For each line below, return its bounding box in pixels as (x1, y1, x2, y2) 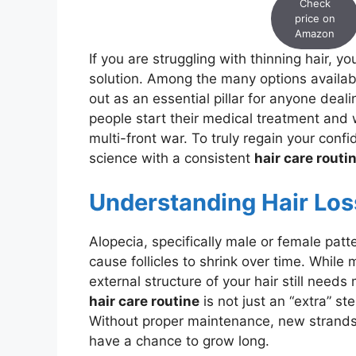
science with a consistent (89, 150, 254, 167)
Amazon (295, 27, 335, 41)
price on (294, 12, 335, 25)
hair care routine (89, 292, 199, 309)
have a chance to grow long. (89, 332, 269, 349)
